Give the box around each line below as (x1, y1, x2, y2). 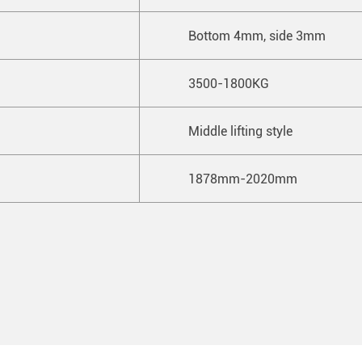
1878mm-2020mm (188, 170, 297, 187)
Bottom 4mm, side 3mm (188, 27, 335, 44)
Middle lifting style (188, 122, 299, 140)
